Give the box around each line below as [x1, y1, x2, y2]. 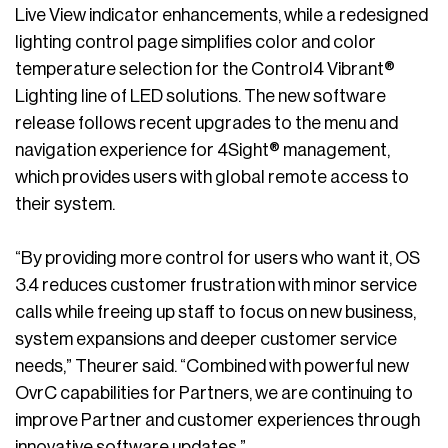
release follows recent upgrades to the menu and [15, 114, 398, 133]
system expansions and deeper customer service [15, 330, 397, 349]
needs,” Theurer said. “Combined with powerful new [15, 357, 409, 376]
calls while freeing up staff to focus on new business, [15, 303, 416, 322]
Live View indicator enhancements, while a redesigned [15, 6, 428, 25]
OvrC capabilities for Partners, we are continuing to [15, 384, 413, 403]
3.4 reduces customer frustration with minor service [15, 276, 417, 295]
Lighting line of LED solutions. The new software [15, 87, 386, 106]
